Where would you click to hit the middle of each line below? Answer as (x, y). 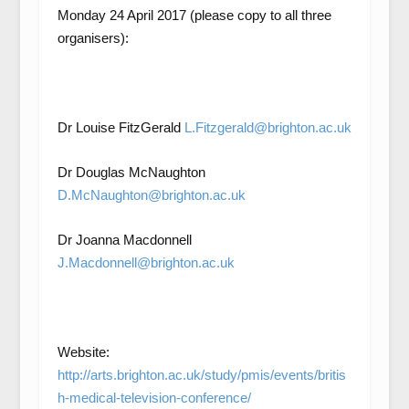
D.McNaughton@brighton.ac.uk (151, 194)
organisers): (93, 37)
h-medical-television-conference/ (154, 397)
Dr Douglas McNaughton (131, 172)
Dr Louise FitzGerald (121, 127)
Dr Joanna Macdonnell (124, 239)
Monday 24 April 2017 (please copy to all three (194, 15)
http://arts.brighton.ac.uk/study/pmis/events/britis (201, 374)
